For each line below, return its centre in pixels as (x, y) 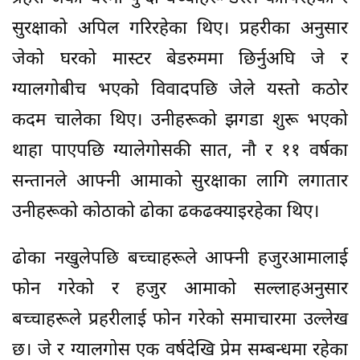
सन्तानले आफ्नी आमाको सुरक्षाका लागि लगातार (180, 182)
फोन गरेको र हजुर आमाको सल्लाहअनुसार (180, 290)
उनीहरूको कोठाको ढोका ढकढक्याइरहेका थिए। (166, 213)
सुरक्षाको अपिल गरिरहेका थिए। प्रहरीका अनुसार (180, 30)
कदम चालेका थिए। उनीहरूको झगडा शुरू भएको (180, 121)
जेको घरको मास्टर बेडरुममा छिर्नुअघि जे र (180, 60)
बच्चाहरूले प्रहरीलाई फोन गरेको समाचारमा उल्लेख (180, 321)
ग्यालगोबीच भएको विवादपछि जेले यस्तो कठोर (180, 91)
